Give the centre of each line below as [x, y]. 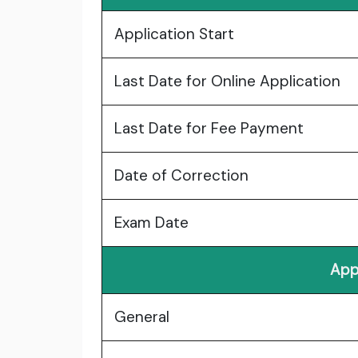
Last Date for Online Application [227, 82]
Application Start [174, 34]
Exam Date [151, 223]
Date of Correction [181, 176]
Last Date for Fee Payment [209, 129]
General [142, 317]
